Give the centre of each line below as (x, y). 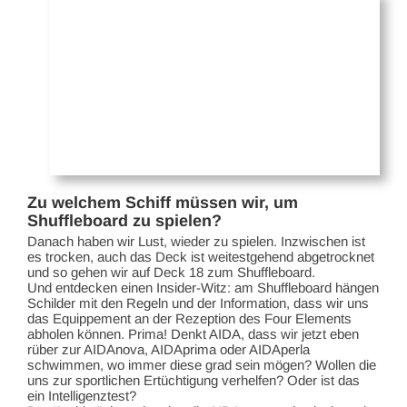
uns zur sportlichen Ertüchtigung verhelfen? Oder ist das (194, 380)
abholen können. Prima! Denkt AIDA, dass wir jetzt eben (193, 333)
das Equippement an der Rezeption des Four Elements (189, 318)
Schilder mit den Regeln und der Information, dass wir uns (198, 303)
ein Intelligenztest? (82, 395)
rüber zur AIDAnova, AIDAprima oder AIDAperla (169, 349)
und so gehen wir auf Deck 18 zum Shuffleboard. (171, 272)
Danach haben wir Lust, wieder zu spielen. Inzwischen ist (196, 241)
